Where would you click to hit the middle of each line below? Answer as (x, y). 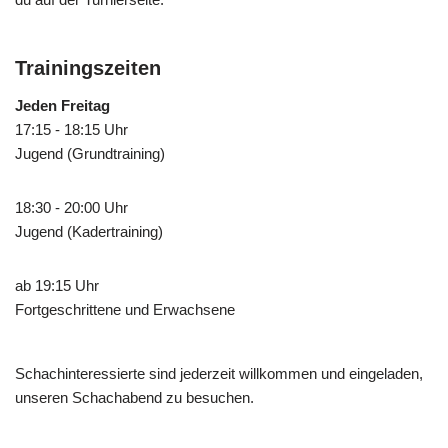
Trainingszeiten (88, 67)
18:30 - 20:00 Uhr (71, 207)
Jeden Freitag (62, 105)
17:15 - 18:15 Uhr (71, 129)
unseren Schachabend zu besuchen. (134, 397)
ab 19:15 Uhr (57, 285)
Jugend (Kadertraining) (89, 231)
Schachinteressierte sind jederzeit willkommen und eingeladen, (219, 373)
